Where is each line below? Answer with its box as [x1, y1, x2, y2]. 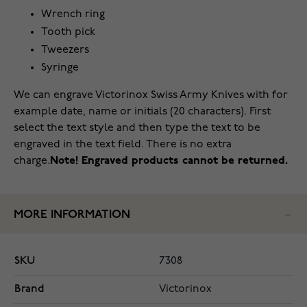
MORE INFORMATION [14, 209, 130, 221]
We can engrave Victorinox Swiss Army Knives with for [14, 90, 288, 101]
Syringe [41, 62, 79, 74]
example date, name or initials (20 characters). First [14, 106, 271, 118]
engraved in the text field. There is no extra [14, 139, 232, 151]
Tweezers [41, 45, 89, 56]
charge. [14, 156, 50, 167]
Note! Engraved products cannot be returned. [50, 156, 288, 167]
